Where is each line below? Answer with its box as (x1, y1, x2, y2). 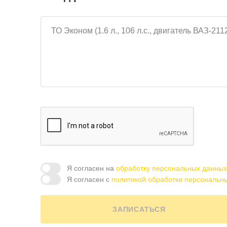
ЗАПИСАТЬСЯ (112, 205, 166, 213)
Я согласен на (66, 164, 116, 172)
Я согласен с (66, 175, 111, 183)
